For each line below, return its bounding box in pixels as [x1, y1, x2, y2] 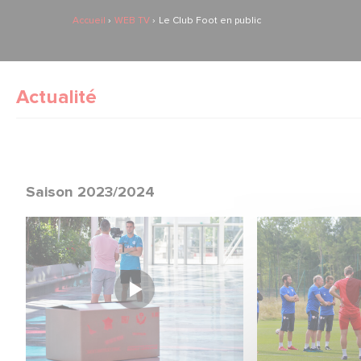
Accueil [73, 16, 108, 27]
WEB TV [114, 16, 152, 27]
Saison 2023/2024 [26, 185, 155, 201]
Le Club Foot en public [159, 16, 261, 27]
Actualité [16, 88, 97, 108]
